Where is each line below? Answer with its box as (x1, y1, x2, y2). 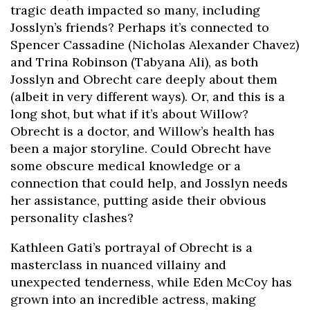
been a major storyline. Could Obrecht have (10, 140, 271, 157)
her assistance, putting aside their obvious (10, 192, 266, 209)
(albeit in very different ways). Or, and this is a (10, 89, 285, 105)
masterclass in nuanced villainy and (10, 257, 226, 273)
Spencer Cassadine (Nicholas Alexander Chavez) (10, 37, 299, 53)
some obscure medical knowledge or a (10, 158, 241, 174)
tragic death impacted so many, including (10, 2, 260, 19)
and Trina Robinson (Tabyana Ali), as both (10, 54, 258, 71)
